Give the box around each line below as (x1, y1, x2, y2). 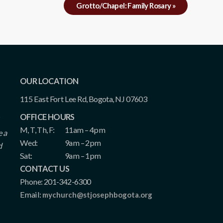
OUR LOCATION (20, 76, 79, 86)
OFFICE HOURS (20, 111, 75, 121)
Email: (20, 189, 42, 199)
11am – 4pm (65, 124, 105, 134)
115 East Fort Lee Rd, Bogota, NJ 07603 (20, 94, 147, 104)
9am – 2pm (65, 137, 101, 147)
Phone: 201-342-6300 (20, 176, 91, 186)
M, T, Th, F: (20, 124, 55, 134)
